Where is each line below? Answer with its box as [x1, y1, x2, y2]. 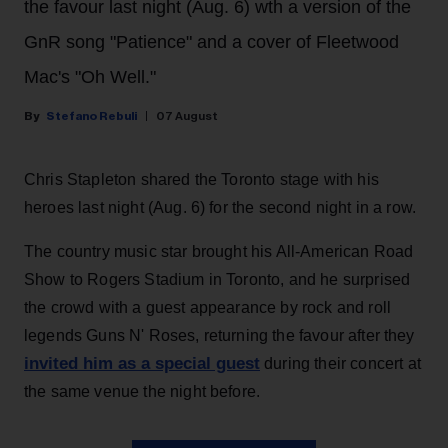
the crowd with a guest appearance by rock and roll [24, 299, 392, 317]
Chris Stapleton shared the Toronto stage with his [24, 171, 379, 189]
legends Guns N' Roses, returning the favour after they [24, 327, 415, 345]
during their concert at [260, 355, 421, 373]
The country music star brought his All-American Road [24, 243, 414, 261]
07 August [156, 110, 218, 123]
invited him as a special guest [24, 354, 260, 374]
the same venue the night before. [24, 383, 261, 401]
